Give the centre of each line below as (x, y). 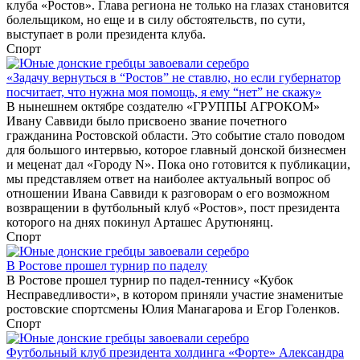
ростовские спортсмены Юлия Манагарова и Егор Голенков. (175, 309)
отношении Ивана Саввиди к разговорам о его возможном (168, 194)
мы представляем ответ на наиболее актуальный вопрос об (168, 179)
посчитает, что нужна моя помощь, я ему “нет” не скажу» (164, 92)
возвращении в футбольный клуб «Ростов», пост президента (173, 208)
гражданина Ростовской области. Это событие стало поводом (176, 136)
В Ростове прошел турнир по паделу (107, 266)
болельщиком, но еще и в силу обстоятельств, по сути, (156, 20)
